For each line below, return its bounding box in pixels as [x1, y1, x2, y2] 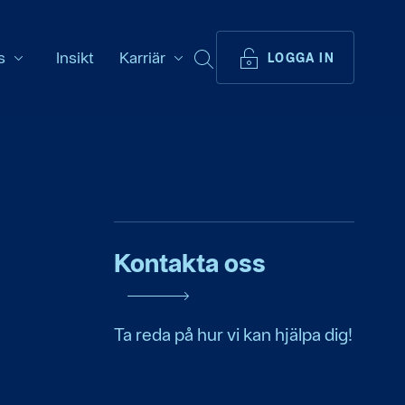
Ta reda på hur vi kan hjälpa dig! [113, 324, 353, 345]
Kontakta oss [113, 247, 266, 278]
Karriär [118, 47, 165, 67]
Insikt [55, 47, 94, 67]
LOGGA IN [267, 51, 334, 66]
